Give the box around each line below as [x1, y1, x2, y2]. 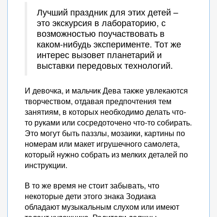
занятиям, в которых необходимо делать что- [25, 106, 186, 117]
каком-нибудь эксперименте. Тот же [37, 38, 181, 50]
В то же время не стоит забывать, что [25, 180, 159, 191]
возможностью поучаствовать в [37, 27, 165, 39]
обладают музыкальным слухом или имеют [25, 201, 179, 212]
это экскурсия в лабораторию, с [37, 16, 166, 29]
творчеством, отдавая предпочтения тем [25, 95, 171, 107]
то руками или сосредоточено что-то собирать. [25, 117, 192, 128]
